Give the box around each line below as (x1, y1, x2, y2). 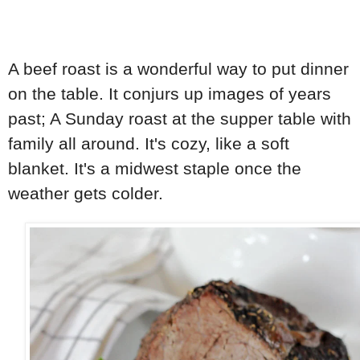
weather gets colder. (8, 183, 168, 202)
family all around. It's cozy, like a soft (8, 133, 289, 153)
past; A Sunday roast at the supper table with (8, 108, 351, 128)
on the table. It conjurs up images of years (8, 84, 331, 103)
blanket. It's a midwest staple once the (8, 158, 301, 178)
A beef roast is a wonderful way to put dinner (8, 59, 349, 78)
